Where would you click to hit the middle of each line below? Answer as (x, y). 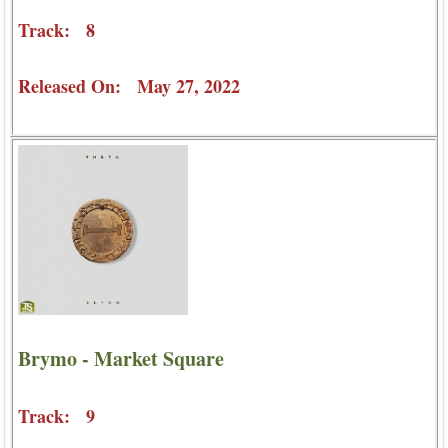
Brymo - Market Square (121, 358)
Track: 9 (56, 415)
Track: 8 (56, 30)
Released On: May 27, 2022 (129, 86)
